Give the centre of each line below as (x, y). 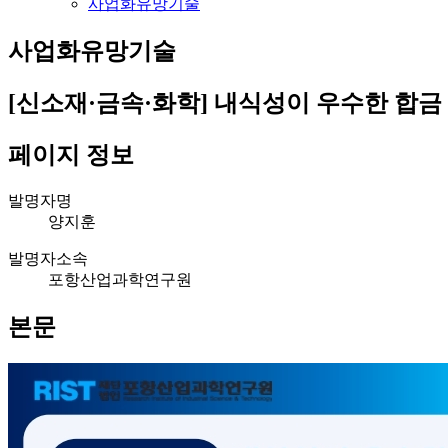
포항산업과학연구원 (120, 280)
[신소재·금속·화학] (108, 103)
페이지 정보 (71, 155)
